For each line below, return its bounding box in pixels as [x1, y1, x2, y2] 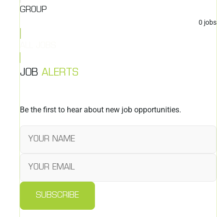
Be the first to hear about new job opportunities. [20, 105, 181, 115]
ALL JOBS [20, 42, 56, 50]
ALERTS [42, 68, 78, 78]
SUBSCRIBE [36, 192, 79, 200]
